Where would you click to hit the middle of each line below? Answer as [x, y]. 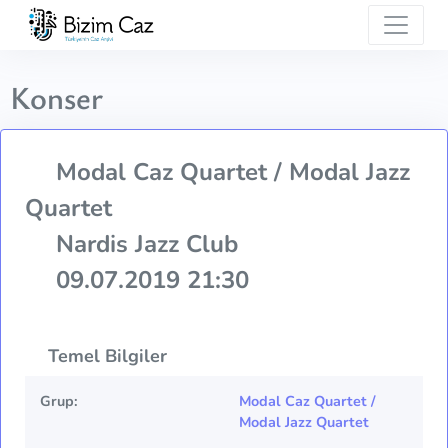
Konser [56, 96]
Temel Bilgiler [105, 355]
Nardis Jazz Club [143, 243]
